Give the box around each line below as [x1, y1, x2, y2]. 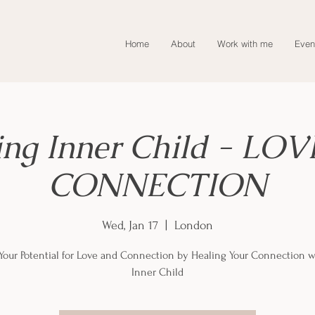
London [174, 219, 213, 232]
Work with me [217, 38, 273, 49]
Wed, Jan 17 [102, 219, 158, 232]
